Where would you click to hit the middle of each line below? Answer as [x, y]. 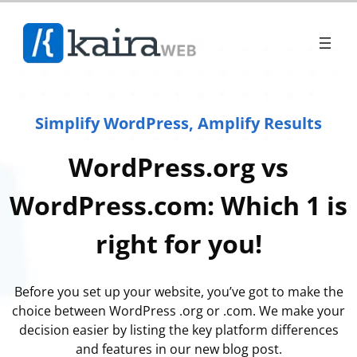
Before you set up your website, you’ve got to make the [178, 292]
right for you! [178, 244]
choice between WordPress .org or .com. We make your [178, 311]
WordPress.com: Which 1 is [178, 206]
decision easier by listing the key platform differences [178, 330]
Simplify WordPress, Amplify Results [178, 123]
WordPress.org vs [178, 167]
